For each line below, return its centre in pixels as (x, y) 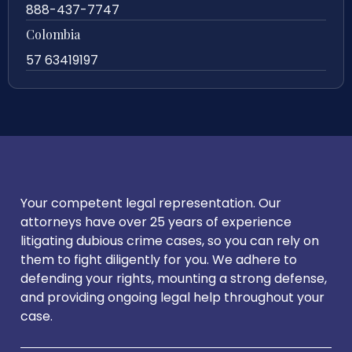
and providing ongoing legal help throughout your (172, 298)
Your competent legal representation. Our (151, 203)
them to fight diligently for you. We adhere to (159, 260)
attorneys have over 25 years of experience (156, 222)
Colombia (53, 35)
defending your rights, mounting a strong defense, (174, 279)
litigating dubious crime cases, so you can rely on (170, 241)
